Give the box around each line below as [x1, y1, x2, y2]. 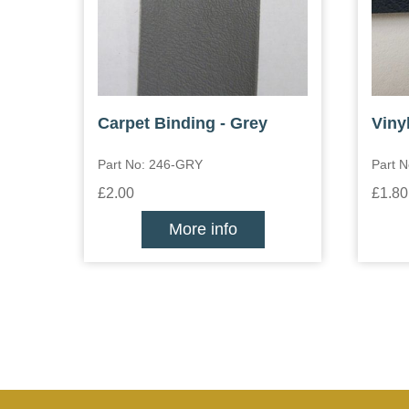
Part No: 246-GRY [98, 157, 203, 172]
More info [168, 220, 237, 238]
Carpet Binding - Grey [98, 114, 267, 132]
